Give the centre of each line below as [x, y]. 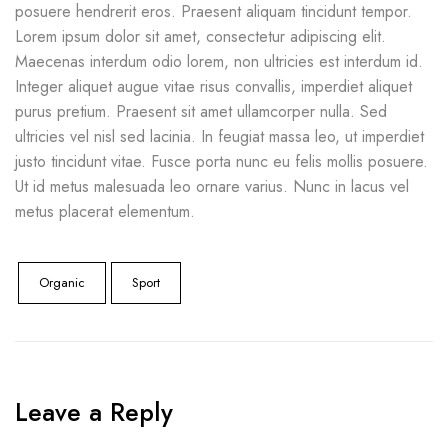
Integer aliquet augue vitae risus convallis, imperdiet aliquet [213, 86]
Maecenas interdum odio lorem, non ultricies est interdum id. [219, 61]
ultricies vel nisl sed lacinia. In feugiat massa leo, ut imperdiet [219, 136]
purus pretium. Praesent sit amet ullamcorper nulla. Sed [201, 111]
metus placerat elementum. [105, 211]
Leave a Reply [94, 412]
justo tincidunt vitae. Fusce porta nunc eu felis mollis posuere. [221, 161]
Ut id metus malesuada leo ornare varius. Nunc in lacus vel [212, 186]
